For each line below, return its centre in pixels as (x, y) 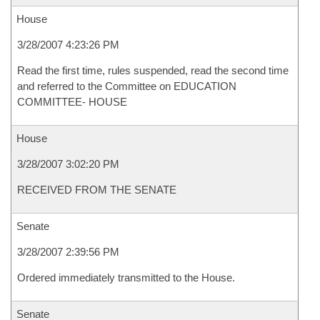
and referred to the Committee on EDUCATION (127, 86)
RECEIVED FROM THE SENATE (97, 190)
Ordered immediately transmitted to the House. (126, 277)
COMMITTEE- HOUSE (72, 102)
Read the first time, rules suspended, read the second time (153, 70)
